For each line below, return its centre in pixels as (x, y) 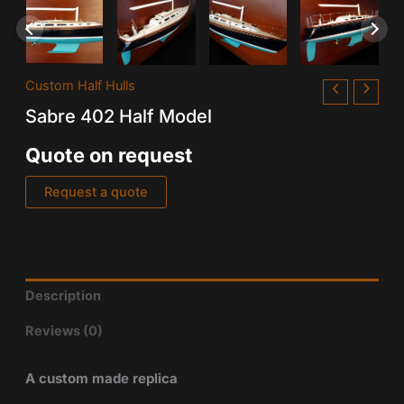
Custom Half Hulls (80, 85)
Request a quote (96, 192)
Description (63, 296)
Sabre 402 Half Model (118, 117)
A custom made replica (101, 378)
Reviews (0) (64, 331)
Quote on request (109, 156)
